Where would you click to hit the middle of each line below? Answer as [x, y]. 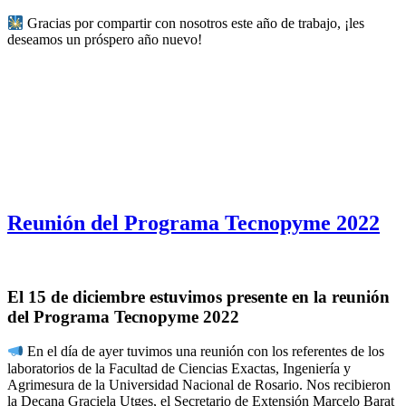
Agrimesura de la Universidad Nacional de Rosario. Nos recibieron [199, 384]
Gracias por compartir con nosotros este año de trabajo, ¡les [194, 24]
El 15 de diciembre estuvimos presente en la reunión [198, 296]
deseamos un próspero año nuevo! [105, 40]
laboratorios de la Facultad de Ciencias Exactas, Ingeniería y [179, 368]
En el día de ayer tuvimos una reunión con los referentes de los [204, 352]
